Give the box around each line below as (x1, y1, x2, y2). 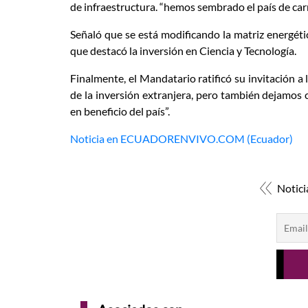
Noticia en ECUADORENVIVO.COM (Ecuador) (70, 132, 293, 146)
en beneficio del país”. (70, 104, 172, 118)
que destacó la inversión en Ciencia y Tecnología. (70, 44, 296, 58)
